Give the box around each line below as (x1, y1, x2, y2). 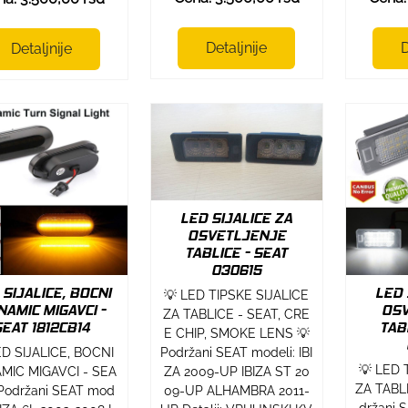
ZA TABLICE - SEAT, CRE (163, 306, 311, 321)
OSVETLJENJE (187, 226, 286, 244)
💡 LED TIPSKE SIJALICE (164, 287, 310, 302)
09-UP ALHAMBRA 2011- (163, 382, 310, 398)
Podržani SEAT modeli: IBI (160, 344, 313, 360)
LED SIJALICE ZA (180, 209, 293, 227)
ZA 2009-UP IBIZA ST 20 (163, 363, 310, 379)
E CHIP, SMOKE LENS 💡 (163, 325, 310, 341)
